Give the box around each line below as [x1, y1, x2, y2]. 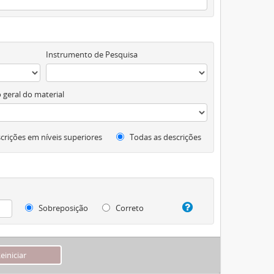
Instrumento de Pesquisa [45, 49, 138, 60]
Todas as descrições [128, 131, 201, 143]
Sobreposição [37, 202, 89, 214]
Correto [114, 202, 144, 214]
